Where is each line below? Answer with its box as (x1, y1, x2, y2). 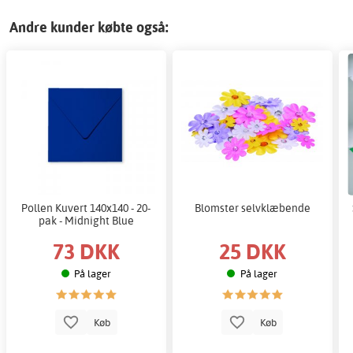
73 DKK (52, 237, 120, 266)
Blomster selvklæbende (194, 200, 310, 214)
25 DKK (218, 237, 286, 266)
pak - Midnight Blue (38, 213, 134, 227)
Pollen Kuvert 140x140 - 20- (21, 200, 151, 214)
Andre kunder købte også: (9, 17, 169, 36)
